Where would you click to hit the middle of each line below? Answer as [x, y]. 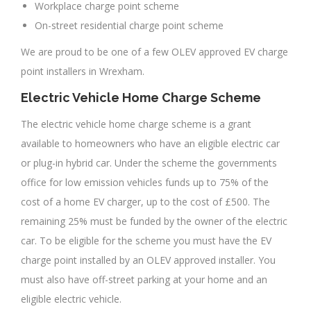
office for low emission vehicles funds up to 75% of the [145, 183]
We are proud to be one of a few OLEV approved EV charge [154, 52]
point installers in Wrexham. [83, 72]
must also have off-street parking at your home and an [144, 280]
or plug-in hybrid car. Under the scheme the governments [149, 163]
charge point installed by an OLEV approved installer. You [148, 260]
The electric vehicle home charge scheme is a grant [136, 124]
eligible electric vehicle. [71, 299]
